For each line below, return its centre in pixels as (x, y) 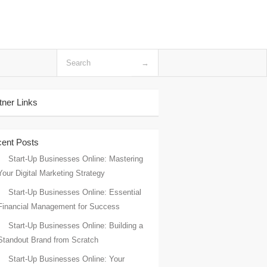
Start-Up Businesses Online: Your (66, 259)
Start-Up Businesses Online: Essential (75, 192)
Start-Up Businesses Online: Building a (76, 226)
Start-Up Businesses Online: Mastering (76, 159)
